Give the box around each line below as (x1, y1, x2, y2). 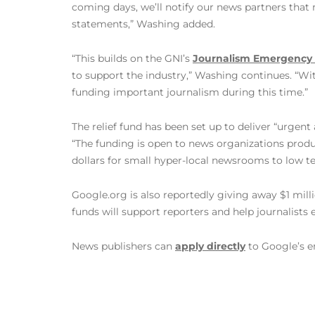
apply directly (175, 240, 245, 252)
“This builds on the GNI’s (72, 52, 193, 65)
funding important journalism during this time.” (72, 86, 308, 98)
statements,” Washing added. (72, 18, 215, 30)
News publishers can (72, 240, 175, 252)
